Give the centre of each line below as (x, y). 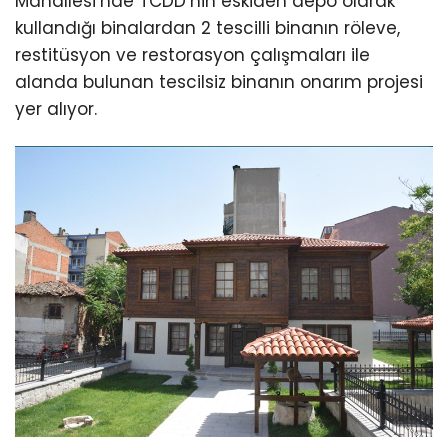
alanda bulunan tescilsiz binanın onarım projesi (219, 82)
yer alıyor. (56, 109)
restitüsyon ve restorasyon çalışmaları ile (192, 55)
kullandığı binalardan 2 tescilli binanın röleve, (207, 28)
